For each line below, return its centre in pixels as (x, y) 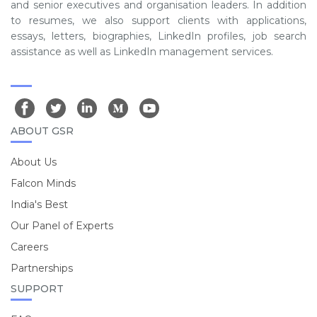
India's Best (39, 204)
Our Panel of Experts (62, 226)
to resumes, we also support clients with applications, (158, 21)
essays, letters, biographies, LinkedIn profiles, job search (158, 36)
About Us (34, 162)
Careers (29, 247)
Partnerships (42, 268)
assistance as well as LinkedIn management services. (142, 52)
